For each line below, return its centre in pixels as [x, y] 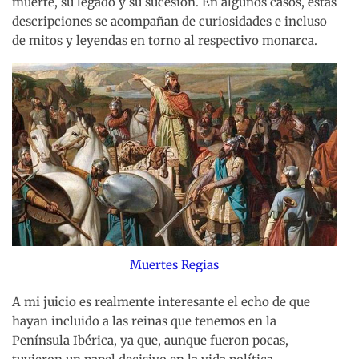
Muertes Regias [175, 264]
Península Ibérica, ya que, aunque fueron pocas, [150, 341]
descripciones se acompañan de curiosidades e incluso [169, 22]
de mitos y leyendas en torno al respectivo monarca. [165, 41]
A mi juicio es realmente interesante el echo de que [161, 302]
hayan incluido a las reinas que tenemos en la [144, 321]
